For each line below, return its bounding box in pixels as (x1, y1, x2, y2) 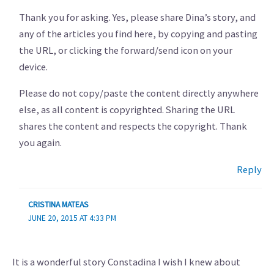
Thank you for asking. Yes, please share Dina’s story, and (18, 10, 256, 23)
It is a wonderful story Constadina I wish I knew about (12, 256, 240, 268)
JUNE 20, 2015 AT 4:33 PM (28, 213, 116, 224)
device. (18, 60, 48, 73)
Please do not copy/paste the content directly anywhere (18, 87, 259, 100)
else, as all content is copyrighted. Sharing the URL (18, 103, 235, 116)
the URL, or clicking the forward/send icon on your (18, 43, 232, 56)
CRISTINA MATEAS (28, 199, 89, 210)
